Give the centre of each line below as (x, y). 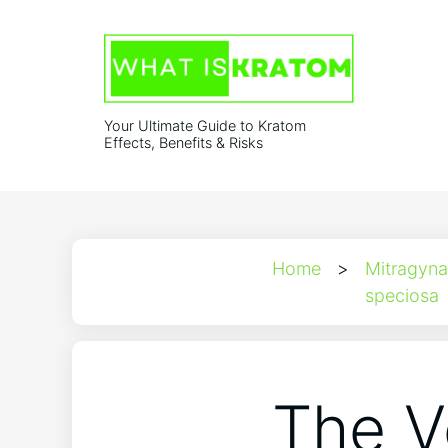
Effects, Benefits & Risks (183, 143)
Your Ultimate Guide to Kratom (205, 126)
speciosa (402, 296)
